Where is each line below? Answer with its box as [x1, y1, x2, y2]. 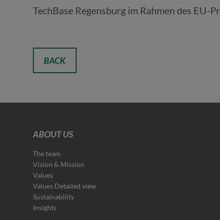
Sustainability [33, 192, 75, 201]
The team [33, 149, 61, 158]
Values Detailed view [33, 182, 97, 190]
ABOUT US [33, 129, 74, 139]
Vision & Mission [33, 160, 85, 168]
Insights [33, 203, 57, 212]
